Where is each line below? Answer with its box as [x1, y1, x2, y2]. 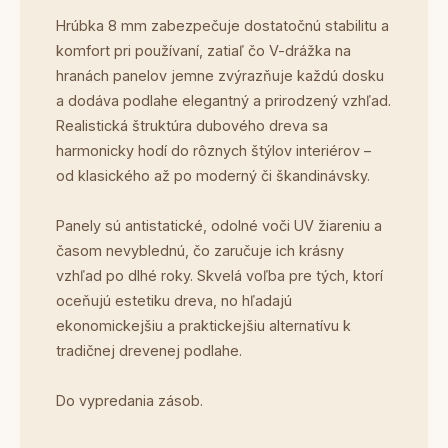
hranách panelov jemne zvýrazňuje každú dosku [56, 67, 384, 84]
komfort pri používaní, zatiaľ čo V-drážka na [56, 42, 351, 59]
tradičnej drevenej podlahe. [56, 342, 242, 359]
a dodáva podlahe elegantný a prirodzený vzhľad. [56, 92, 391, 109]
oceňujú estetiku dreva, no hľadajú [56, 292, 292, 309]
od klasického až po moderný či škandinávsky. [56, 167, 370, 184]
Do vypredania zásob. [56, 392, 203, 409]
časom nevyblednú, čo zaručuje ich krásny [56, 242, 344, 259]
